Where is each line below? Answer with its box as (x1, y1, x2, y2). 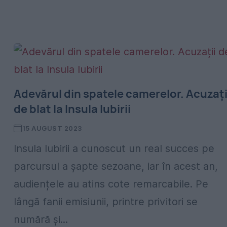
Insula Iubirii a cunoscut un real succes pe (14, 142, 214, 155)
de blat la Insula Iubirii (14, 101, 131, 117)
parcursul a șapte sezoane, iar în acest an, (14, 160, 218, 172)
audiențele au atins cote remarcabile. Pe (14, 178, 208, 190)
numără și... (14, 213, 68, 225)
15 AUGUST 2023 (22, 124, 82, 132)
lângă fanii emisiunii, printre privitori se (14, 196, 198, 208)
